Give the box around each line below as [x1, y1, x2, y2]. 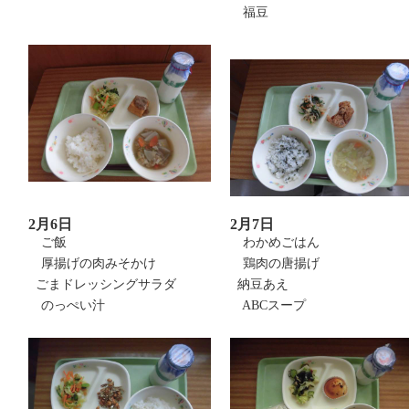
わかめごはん [230, 236, 320, 249]
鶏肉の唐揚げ [230, 257, 320, 270]
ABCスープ [230, 299, 306, 312]
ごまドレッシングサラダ [28, 278, 176, 291]
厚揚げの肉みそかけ [28, 257, 156, 270]
